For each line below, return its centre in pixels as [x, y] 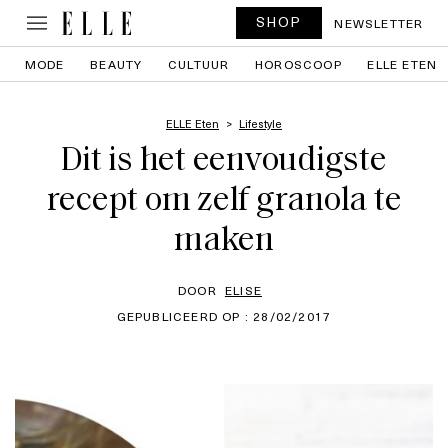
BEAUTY [116, 64]
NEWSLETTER [379, 23]
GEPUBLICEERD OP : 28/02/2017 [224, 316]
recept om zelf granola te [224, 201]
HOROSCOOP [298, 64]
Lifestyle [260, 123]
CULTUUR [199, 64]
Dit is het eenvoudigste [224, 161]
